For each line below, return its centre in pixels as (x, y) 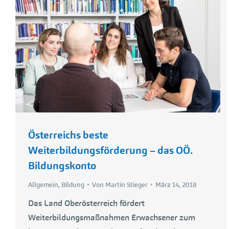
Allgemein (43, 185)
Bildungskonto (62, 165)
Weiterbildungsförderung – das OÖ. (110, 150)
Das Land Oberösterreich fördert (86, 203)
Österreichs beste (68, 135)
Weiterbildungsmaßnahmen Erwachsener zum (112, 217)
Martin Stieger (127, 185)
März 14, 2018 (176, 185)
